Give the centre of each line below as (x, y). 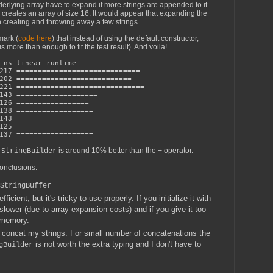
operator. (179, 151)
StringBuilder (29, 151)
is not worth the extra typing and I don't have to (117, 244)
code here (35, 38)
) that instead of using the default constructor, (125, 38)
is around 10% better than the (107, 151)
